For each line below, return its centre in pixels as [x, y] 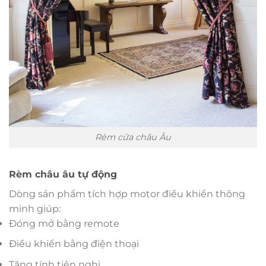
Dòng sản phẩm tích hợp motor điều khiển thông [127, 194]
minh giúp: [35, 208]
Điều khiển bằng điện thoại [74, 244]
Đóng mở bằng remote [64, 223]
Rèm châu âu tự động [63, 174]
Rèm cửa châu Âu [133, 137]
